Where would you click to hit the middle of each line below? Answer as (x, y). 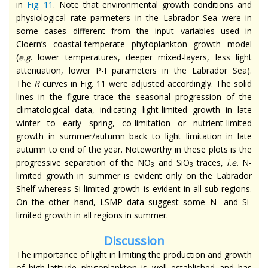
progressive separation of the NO (84, 162)
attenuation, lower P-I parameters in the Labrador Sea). (134, 70)
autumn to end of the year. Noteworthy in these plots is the (134, 149)
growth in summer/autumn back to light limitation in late (134, 136)
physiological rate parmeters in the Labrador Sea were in (134, 17)
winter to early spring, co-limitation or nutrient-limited (134, 123)
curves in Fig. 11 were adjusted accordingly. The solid (146, 83)
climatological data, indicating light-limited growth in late (134, 109)
